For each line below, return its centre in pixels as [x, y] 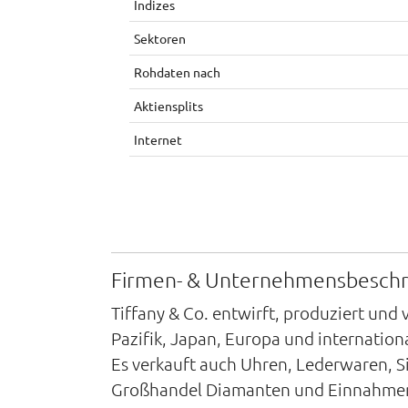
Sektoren [160, 38]
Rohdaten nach [177, 72]
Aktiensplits [168, 106]
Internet [158, 139]
